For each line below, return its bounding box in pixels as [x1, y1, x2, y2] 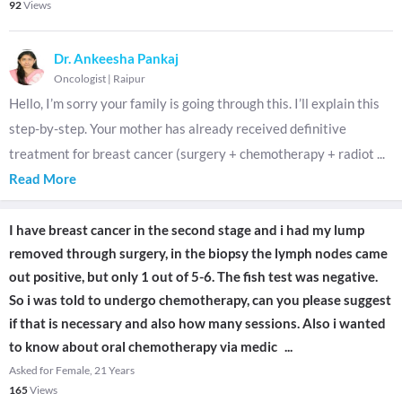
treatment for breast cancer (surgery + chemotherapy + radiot [9, 145, 377, 162]
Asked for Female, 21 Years [9, 363, 135, 377]
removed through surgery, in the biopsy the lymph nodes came [9, 245, 388, 261]
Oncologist [54, 72, 106, 85]
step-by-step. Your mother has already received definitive [9, 120, 346, 136]
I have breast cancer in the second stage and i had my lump [9, 222, 364, 238]
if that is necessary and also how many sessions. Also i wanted [9, 315, 386, 331]
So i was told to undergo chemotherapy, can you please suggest [9, 292, 391, 308]
